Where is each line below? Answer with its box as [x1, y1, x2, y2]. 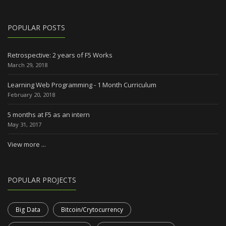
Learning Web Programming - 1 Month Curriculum [8, 80, 156, 89]
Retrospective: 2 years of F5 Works [8, 50, 112, 60]
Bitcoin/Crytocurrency [61, 205, 123, 214]
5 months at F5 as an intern [8, 109, 90, 119]
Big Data [16, 205, 40, 214]
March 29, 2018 [8, 61, 47, 69]
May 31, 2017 [8, 120, 41, 128]
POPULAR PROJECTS [8, 175, 76, 185]
